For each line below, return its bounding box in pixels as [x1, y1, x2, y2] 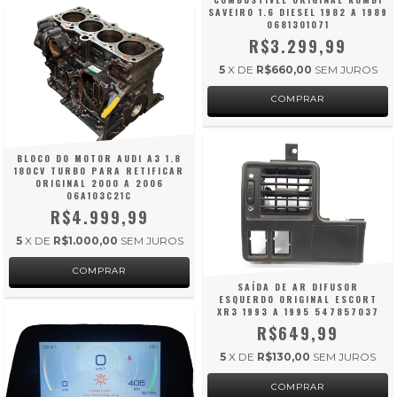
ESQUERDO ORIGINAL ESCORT [218, 292, 378, 307]
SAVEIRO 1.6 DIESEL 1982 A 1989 [207, 4, 388, 19]
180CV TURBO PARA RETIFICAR [14, 164, 184, 178]
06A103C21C [66, 189, 132, 203]
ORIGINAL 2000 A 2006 [35, 176, 164, 191]
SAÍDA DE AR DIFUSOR [237, 280, 359, 294]
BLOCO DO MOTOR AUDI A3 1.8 [17, 152, 182, 166]
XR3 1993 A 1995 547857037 [216, 305, 379, 319]
